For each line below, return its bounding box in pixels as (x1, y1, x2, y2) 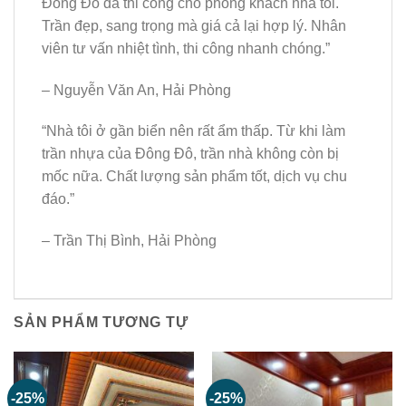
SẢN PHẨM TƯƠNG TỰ (14, 314, 188, 331)
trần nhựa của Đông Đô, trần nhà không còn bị (42, 146, 339, 162)
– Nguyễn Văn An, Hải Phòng (42, 82, 231, 98)
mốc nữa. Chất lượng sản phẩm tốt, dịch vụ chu (42, 169, 347, 185)
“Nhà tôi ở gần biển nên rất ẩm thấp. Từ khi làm (42, 123, 345, 140)
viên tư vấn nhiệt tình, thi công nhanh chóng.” (42, 40, 330, 56)
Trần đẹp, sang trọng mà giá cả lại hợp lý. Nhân (42, 17, 346, 34)
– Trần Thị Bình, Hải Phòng (42, 233, 217, 249)
